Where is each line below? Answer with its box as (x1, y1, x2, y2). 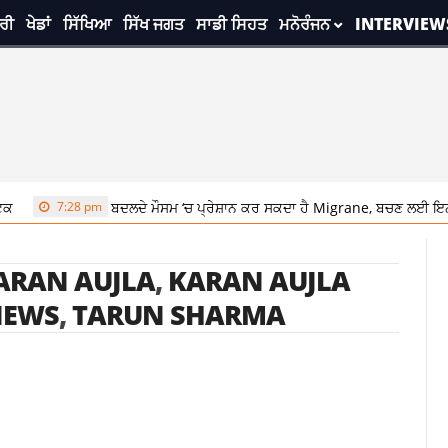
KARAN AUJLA (167, 262, 350, 299)
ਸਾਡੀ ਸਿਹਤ (195, 13, 267, 35)
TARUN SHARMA (71, 296, 285, 333)
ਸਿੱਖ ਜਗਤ (122, 13, 184, 35)
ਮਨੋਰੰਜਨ (278, 13, 330, 35)
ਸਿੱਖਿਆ (62, 13, 111, 35)
